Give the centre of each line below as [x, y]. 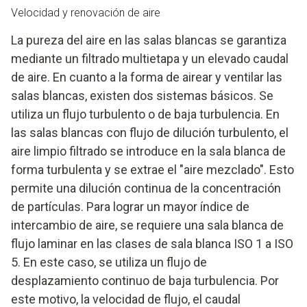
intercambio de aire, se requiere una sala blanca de [147, 225]
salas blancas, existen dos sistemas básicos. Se [142, 96]
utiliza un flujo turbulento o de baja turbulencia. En [145, 114]
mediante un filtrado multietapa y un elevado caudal [150, 59]
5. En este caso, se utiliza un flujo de [109, 262]
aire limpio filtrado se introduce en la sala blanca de [148, 151]
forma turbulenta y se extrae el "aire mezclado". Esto [152, 170]
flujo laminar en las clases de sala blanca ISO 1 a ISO [152, 244]
